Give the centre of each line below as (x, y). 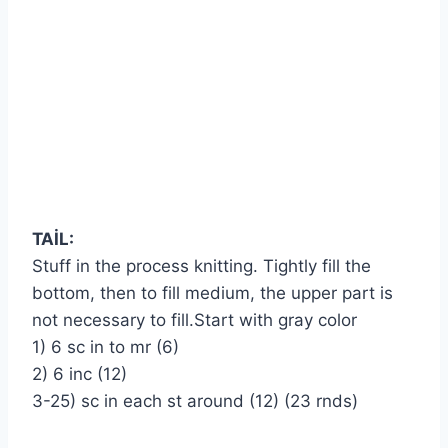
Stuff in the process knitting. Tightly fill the (201, 265)
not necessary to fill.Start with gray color (194, 319)
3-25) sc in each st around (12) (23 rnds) (195, 400)
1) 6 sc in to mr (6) (105, 346)
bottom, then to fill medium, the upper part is (212, 292)
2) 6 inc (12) (79, 373)
